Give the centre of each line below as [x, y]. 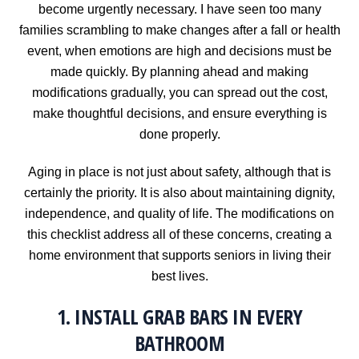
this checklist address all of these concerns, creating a [179, 235]
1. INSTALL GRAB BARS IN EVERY [179, 317]
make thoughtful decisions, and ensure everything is [179, 114]
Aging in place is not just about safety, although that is [179, 172]
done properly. [179, 135]
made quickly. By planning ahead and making [179, 72]
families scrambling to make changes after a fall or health [179, 30]
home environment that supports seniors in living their [179, 256]
